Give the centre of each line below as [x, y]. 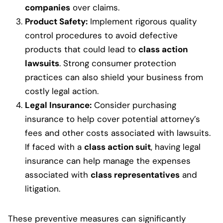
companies [48, 8]
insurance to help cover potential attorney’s [112, 119]
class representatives [135, 175]
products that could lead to [82, 50]
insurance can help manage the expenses [108, 161]
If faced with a [55, 147]
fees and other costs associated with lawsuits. [118, 133]
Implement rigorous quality [142, 22]
